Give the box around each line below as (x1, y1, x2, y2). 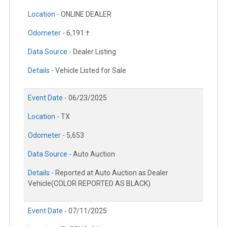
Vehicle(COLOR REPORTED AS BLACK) (28, 179, 150, 187)
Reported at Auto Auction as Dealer (55, 168, 168, 177)
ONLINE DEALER (61, 10, 111, 18)
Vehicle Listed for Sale (55, 66, 126, 74)
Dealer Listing (73, 47, 116, 56)
